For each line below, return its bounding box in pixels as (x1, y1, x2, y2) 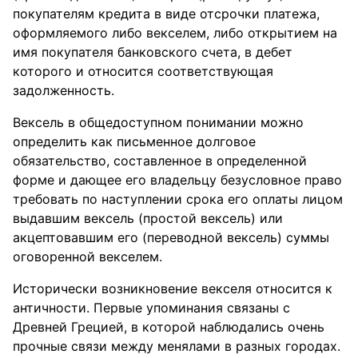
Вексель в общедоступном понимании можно (13, 114, 304, 130)
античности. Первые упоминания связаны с (13, 300, 290, 316)
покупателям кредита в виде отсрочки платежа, (13, 6, 320, 22)
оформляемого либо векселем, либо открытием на (13, 25, 337, 41)
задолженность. (13, 82, 114, 98)
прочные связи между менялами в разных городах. (13, 338, 340, 354)
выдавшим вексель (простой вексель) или (13, 210, 283, 226)
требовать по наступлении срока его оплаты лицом (13, 191, 343, 207)
